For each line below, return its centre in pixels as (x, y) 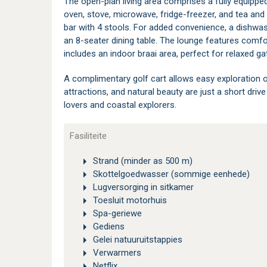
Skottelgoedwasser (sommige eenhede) (171, 174)
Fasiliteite (88, 136)
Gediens (109, 227)
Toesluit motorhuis (130, 201)
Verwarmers (117, 253)
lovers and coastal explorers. (120, 105)
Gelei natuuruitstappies (138, 240)
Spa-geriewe (117, 214)
